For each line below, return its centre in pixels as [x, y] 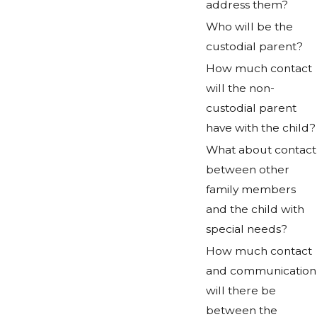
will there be [241, 290]
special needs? [247, 229]
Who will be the [250, 26]
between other [248, 169]
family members [251, 189]
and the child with [255, 209]
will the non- [241, 88]
